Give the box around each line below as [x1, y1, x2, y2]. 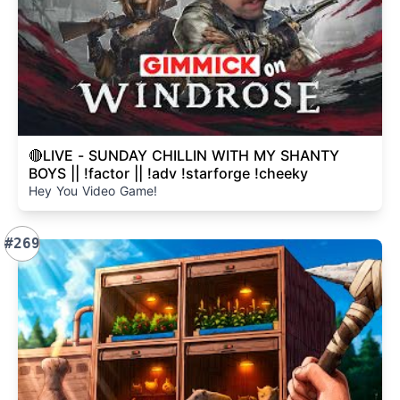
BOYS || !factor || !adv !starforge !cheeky [29, 164, 308, 182]
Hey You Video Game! [29, 183, 157, 198]
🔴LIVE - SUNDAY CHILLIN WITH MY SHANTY [29, 146, 78, 164]
